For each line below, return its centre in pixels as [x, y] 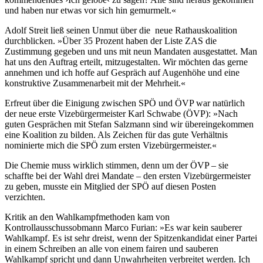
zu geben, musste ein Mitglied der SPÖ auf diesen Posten [110, 186]
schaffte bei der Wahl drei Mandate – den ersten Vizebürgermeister [128, 176]
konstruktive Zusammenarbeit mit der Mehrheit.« [95, 83]
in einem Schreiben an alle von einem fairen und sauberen [112, 248]
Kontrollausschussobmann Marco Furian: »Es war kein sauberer [123, 227]
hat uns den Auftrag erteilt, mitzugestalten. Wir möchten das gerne [126, 62]
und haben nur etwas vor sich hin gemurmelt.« [92, 10]
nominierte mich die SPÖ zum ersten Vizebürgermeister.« [111, 145]
